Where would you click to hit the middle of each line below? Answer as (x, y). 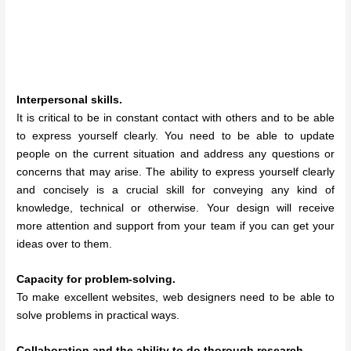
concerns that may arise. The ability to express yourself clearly (175, 172)
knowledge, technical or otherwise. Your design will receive (175, 208)
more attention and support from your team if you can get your (175, 226)
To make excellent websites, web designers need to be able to (175, 298)
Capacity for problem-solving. (96, 280)
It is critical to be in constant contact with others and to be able (175, 118)
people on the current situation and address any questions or (175, 154)
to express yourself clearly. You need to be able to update (175, 136)
